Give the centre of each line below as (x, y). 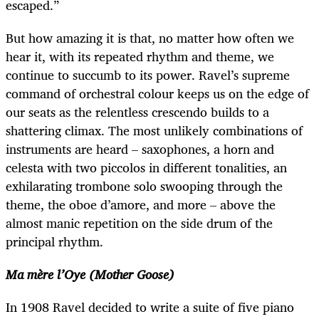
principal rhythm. (54, 241)
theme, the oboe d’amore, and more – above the (141, 204)
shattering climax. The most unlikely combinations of (154, 130)
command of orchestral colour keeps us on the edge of (157, 93)
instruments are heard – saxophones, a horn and (140, 148)
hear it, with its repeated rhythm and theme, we (140, 56)
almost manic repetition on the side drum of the (139, 223)
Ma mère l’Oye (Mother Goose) (90, 274)
